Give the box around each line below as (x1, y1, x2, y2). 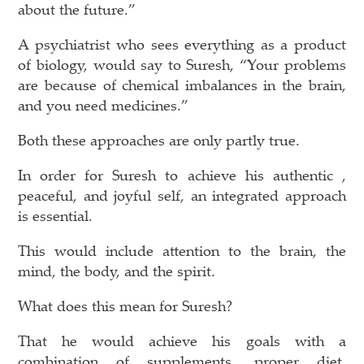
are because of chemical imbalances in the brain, (18, 74, 346, 94)
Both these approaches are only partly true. (18, 129, 301, 149)
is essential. (18, 205, 93, 225)
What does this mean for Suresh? (18, 295, 233, 315)
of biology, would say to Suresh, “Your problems (18, 54, 346, 74)
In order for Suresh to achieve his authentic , (18, 164, 346, 184)
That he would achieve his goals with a (18, 330, 346, 350)
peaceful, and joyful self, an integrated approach (18, 184, 346, 205)
